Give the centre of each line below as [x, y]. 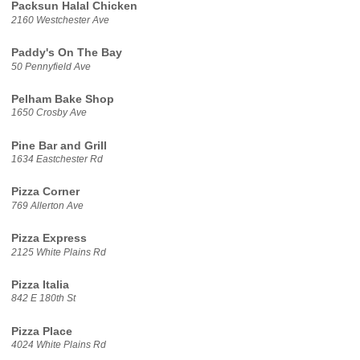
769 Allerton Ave [47, 205]
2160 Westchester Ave [60, 20]
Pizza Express [49, 239]
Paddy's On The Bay [66, 53]
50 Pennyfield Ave [51, 66]
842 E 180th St [43, 299]
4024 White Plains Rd [58, 345]
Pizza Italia [40, 284]
